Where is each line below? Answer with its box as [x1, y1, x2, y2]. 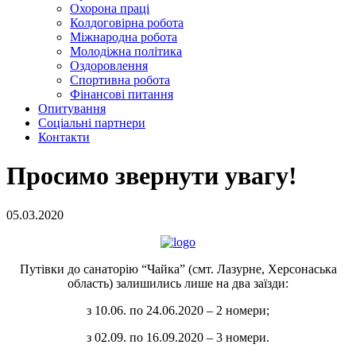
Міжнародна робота [70, 29, 177, 44]
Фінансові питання [70, 87, 173, 101]
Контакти [38, 130, 90, 144]
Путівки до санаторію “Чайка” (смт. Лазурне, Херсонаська [19, 261, 337, 276]
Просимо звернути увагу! [6, 161, 297, 191]
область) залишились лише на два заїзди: [68, 276, 288, 290]
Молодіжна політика [70, 44, 182, 58]
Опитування [38, 101, 106, 115]
